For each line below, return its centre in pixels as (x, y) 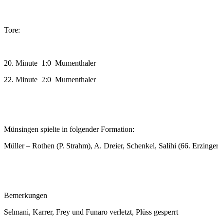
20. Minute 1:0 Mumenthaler (50, 63)
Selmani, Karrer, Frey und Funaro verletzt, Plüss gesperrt (91, 212)
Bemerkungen (26, 195)
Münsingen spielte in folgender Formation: (69, 129)
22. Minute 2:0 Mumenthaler (50, 79)
